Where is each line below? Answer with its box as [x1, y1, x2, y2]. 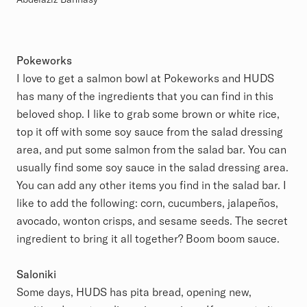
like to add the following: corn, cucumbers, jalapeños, [16, 195, 278, 210]
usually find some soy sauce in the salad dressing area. [16, 160, 288, 174]
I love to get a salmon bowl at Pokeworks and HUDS [16, 71, 274, 85]
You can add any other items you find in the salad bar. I [16, 177, 286, 192]
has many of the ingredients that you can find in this [16, 88, 273, 103]
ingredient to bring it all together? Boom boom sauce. [16, 231, 282, 245]
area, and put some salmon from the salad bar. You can [16, 142, 286, 156]
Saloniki [16, 267, 59, 281]
